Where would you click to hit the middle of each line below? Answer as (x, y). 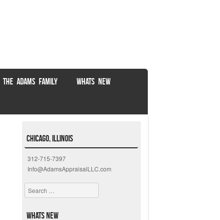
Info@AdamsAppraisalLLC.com (70, 169)
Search (34, 188)
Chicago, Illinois (50, 138)
